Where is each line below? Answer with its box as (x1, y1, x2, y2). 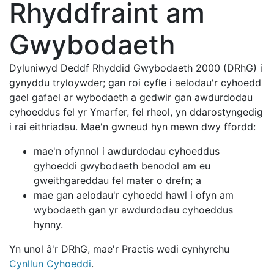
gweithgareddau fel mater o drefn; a (34, 174, 201, 187)
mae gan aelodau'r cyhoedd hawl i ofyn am (34, 189, 234, 201)
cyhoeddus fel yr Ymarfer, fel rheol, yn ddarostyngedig (9, 106, 263, 118)
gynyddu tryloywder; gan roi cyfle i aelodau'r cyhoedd (9, 76, 261, 89)
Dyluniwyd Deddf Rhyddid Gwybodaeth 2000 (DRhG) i (9, 62, 262, 74)
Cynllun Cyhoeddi (9, 257, 91, 270)
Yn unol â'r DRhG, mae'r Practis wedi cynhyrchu (9, 243, 229, 255)
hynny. (34, 218, 63, 231)
